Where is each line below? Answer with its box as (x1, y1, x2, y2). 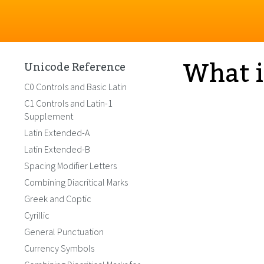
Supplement (24, 110, 73, 122)
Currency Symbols (24, 242, 94, 254)
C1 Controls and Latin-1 (24, 97, 113, 109)
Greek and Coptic (24, 193, 91, 204)
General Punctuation (24, 226, 104, 237)
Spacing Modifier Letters (24, 160, 117, 171)
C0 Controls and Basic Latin (24, 81, 127, 93)
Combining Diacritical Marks (24, 176, 128, 188)
